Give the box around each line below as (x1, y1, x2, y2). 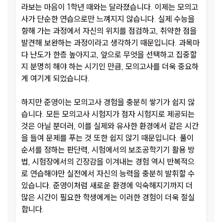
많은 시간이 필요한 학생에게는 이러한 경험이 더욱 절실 (21, 192, 195, 203)
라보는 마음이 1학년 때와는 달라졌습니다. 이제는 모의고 (21, 2, 198, 12)
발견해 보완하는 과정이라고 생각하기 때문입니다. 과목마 (21, 38, 200, 48)
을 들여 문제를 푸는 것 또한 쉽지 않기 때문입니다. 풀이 (21, 133, 194, 143)
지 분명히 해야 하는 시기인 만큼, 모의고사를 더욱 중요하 (21, 61, 199, 72)
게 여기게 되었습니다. (21, 73, 90, 84)
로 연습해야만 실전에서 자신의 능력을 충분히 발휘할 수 (21, 168, 195, 179)
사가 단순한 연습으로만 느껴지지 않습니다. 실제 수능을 (21, 14, 195, 24)
